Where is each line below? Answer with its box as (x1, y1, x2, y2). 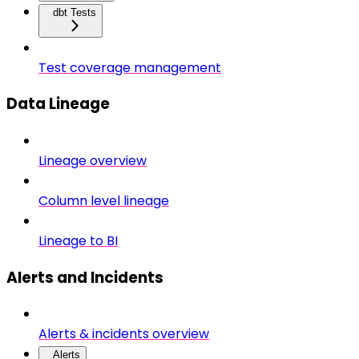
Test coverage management (38, 58, 221, 77)
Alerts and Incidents (6, 266, 163, 288)
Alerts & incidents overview (38, 325, 209, 344)
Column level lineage (38, 192, 169, 210)
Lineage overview (38, 151, 147, 170)
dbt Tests (53, 6, 96, 18)
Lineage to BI (38, 232, 118, 250)
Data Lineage (6, 93, 110, 115)
